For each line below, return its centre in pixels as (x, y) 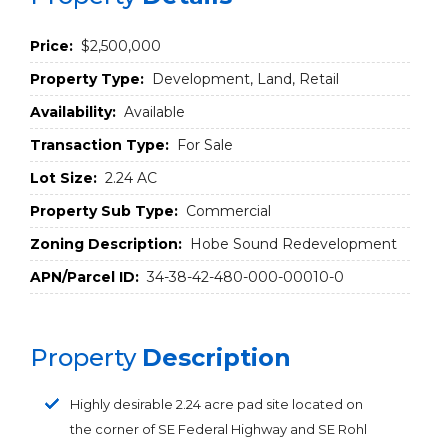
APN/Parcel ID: (84, 277)
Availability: (73, 112)
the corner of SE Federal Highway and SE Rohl (218, 429)
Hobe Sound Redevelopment (291, 244)
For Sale (203, 145)
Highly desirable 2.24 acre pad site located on (216, 404)
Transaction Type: (99, 145)
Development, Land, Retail (243, 79)
